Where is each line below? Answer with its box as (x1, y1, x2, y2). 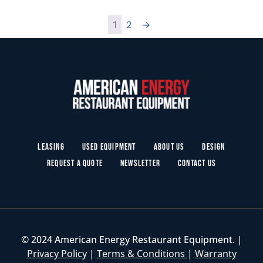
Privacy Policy (26, 247, 87, 260)
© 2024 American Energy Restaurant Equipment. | (21, 232, 242, 246)
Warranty (194, 247, 237, 260)
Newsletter (120, 158, 160, 170)
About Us (153, 141, 185, 153)
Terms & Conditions (96, 247, 187, 260)
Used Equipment (82, 141, 136, 153)
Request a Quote (47, 158, 103, 170)
